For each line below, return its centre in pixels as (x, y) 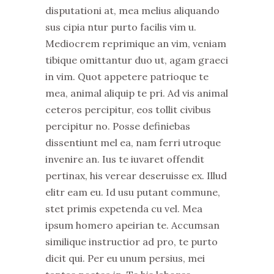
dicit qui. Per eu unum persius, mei (125, 258)
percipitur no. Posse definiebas (118, 126)
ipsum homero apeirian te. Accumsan (132, 225)
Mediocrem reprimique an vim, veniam (136, 43)
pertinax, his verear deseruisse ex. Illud (136, 175)
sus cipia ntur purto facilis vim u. (122, 27)
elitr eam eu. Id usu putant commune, (133, 192)
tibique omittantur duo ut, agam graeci (137, 60)
